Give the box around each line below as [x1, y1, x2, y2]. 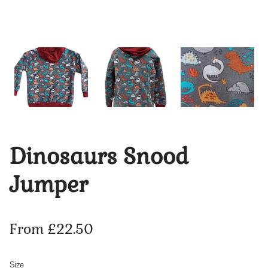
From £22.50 [10, 220, 93, 239]
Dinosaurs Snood [10, 142, 188, 170]
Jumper [10, 170, 88, 199]
